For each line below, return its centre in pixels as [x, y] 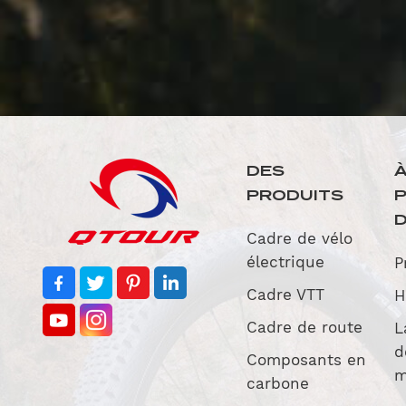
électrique [286, 262]
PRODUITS [295, 196]
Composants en [307, 360]
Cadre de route [305, 328]
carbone [278, 384]
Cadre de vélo [300, 239]
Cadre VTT [286, 295]
